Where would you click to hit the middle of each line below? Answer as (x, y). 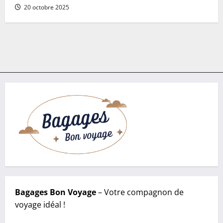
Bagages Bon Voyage (56, 192)
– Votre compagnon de (140, 192)
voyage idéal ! (40, 205)
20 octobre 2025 (46, 7)
